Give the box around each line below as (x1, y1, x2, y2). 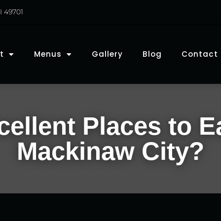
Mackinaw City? (17, 137, 204, 165)
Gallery (91, 49, 123, 59)
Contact (181, 49, 218, 59)
